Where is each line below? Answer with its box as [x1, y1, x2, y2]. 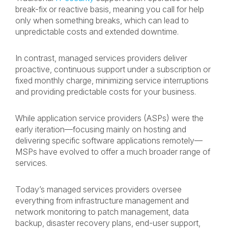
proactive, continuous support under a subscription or [15, 64, 211, 74]
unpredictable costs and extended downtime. [15, 26, 183, 37]
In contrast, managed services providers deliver [15, 53, 187, 63]
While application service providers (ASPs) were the [15, 113, 204, 123]
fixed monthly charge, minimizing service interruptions [15, 75, 209, 85]
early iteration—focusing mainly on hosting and [15, 124, 186, 134]
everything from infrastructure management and [15, 195, 189, 206]
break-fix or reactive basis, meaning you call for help [15, 4, 204, 14]
